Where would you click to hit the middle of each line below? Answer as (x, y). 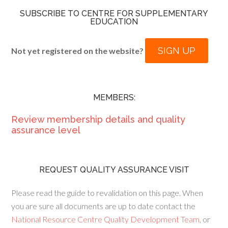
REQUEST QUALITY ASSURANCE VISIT (114, 170)
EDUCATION (114, 22)
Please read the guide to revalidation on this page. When (107, 193)
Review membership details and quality (98, 119)
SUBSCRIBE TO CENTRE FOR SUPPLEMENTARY (114, 13)
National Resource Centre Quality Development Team (106, 219)
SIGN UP (177, 51)
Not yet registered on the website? (78, 51)
